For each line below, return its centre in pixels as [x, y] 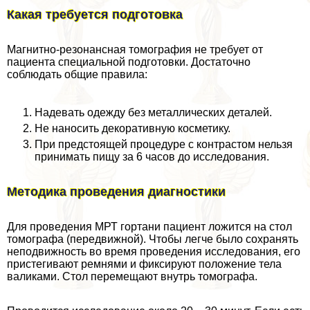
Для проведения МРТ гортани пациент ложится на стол [149, 227]
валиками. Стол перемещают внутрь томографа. [132, 277]
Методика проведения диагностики [116, 192]
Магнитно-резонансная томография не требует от [135, 50]
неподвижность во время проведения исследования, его [154, 252]
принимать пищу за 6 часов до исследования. [152, 157]
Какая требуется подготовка [95, 15]
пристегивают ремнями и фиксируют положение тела [144, 264]
